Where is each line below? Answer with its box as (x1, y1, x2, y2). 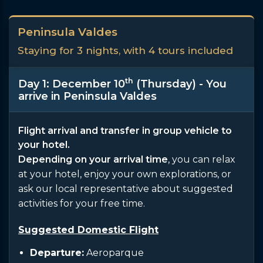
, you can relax (168, 154, 235, 165)
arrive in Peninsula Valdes (18, 90, 157, 103)
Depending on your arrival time (18, 154, 168, 165)
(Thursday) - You (133, 77, 227, 90)
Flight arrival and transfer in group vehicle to (18, 125, 232, 136)
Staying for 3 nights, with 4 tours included (18, 45, 233, 56)
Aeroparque (84, 247, 144, 258)
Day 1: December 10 (18, 77, 125, 90)
